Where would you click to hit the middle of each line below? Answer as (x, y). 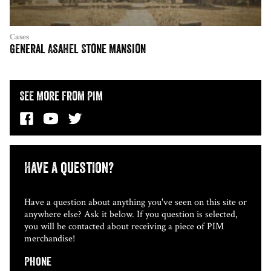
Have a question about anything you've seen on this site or (135, 202)
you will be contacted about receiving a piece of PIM (124, 226)
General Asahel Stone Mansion (78, 49)
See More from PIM (61, 96)
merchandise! (50, 238)
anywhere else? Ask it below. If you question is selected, (131, 214)
